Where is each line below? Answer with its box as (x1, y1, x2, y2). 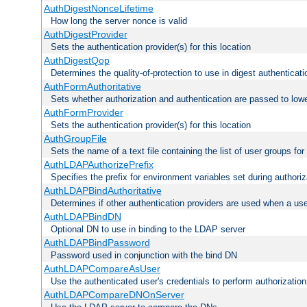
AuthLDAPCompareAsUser (43, 263, 160, 275)
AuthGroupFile (43, 133, 107, 145)
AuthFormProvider (43, 107, 123, 119)
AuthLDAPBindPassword (43, 237, 150, 249)
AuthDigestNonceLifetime (43, 3, 153, 14)
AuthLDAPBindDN (43, 211, 121, 223)
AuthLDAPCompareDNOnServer (43, 289, 184, 301)
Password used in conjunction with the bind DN (51, 250, 237, 261)
